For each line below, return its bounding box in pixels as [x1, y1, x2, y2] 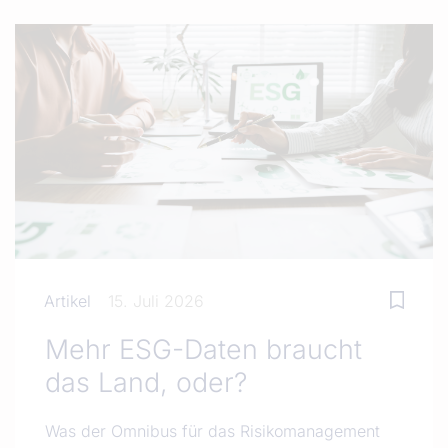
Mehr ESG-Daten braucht [45, 333, 362, 366]
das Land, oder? [45, 366, 247, 399]
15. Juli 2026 [107, 291, 204, 312]
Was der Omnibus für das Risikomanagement [45, 421, 380, 442]
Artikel [43, 291, 91, 312]
